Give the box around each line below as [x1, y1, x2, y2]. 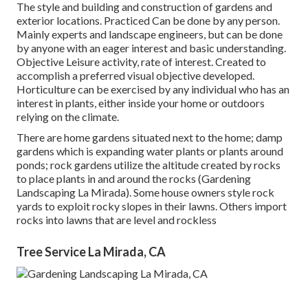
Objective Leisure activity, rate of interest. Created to [16, 55, 266, 69]
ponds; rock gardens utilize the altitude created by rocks [16, 158, 280, 172]
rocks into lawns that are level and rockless [16, 213, 217, 227]
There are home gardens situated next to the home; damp [16, 131, 283, 144]
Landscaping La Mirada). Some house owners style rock [16, 186, 274, 199]
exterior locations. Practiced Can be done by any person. [16, 14, 280, 27]
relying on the [16, 110, 82, 124]
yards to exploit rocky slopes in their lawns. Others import [16, 199, 287, 213]
